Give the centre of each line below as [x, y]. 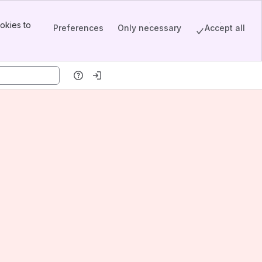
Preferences [78, 27]
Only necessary [149, 27]
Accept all [225, 27]
